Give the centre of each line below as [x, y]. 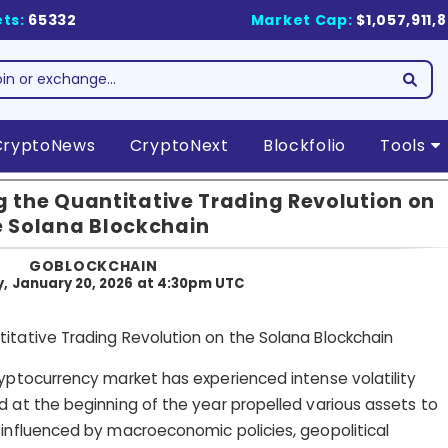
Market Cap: [301, 20]
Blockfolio [304, 145]
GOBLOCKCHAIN [93, 265]
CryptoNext [179, 145]
